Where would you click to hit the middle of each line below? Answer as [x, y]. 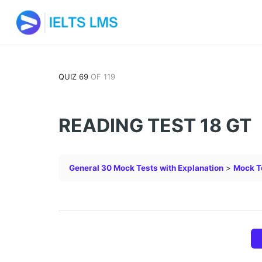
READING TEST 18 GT [155, 125]
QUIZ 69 [75, 76]
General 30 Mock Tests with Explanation [146, 168]
